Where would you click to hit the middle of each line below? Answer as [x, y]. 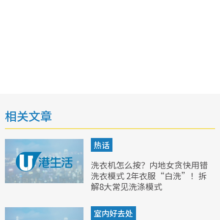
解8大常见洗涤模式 [126, 187]
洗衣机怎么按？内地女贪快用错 [149, 165]
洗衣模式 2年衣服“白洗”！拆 [149, 176]
